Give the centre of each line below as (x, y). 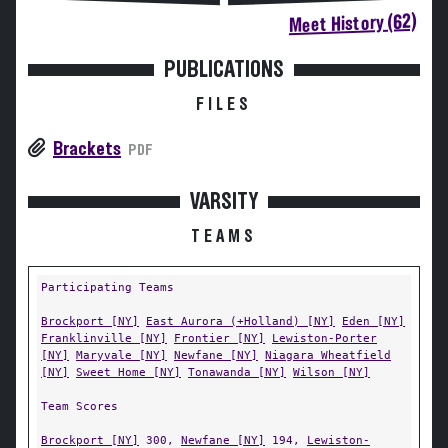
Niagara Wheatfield (328, 355)
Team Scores (79, 406)
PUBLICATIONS (224, 70)
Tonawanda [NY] (237, 372)
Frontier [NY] (219, 338)
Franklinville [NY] (104, 338)
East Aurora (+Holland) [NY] (240, 321)
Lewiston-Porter (324, 338)
